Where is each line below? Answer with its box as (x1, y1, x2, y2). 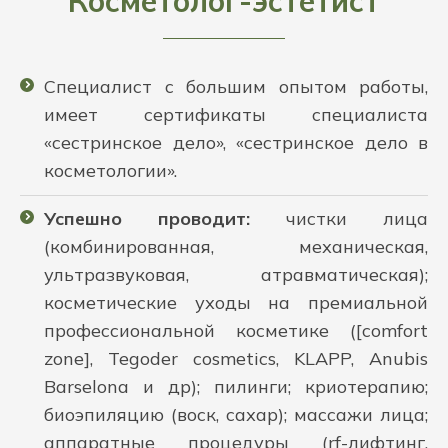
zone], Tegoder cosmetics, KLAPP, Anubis (44, 346, 428, 370)
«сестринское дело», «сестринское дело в (44, 130, 428, 154)
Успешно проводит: (44, 206, 250, 230)
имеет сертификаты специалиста (44, 102, 428, 126)
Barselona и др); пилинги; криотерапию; (44, 374, 428, 398)
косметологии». (44, 158, 177, 182)
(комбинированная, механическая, (44, 234, 428, 258)
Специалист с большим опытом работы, (44, 74, 428, 98)
